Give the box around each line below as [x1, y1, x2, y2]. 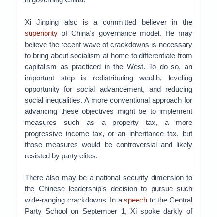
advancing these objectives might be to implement [25, 107, 192, 115]
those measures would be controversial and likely [25, 140, 192, 149]
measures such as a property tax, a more [25, 118, 192, 126]
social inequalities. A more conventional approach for [25, 96, 192, 104]
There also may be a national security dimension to [25, 173, 192, 182]
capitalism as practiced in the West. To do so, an [25, 62, 192, 71]
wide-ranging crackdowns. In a [25, 196, 124, 204]
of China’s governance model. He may [58, 29, 192, 37]
